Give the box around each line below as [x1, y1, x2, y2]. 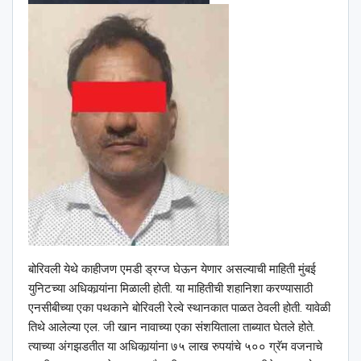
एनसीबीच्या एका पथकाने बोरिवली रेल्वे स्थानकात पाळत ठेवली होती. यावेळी [28, 301, 330, 316]
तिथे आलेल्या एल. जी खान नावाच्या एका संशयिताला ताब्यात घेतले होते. [28, 320, 315, 335]
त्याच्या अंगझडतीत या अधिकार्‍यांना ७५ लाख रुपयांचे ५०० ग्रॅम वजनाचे [28, 339, 322, 355]
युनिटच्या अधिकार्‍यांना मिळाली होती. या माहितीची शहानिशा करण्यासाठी [28, 281, 313, 297]
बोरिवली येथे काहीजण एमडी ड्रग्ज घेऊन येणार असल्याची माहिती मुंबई [28, 262, 316, 277]
